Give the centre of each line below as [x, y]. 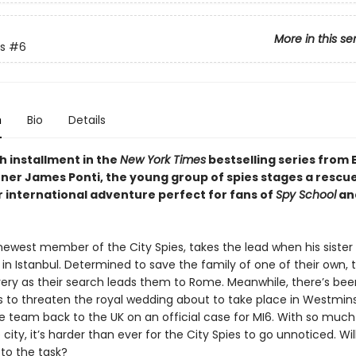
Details [87, 120]
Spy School [306, 195]
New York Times [163, 160]
